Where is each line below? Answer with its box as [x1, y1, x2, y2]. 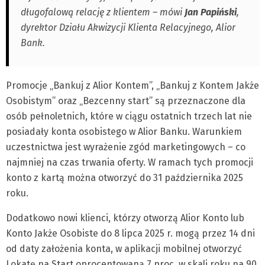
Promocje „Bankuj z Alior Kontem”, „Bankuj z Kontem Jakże [6, 79, 259, 91]
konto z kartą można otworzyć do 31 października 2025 [6, 172, 243, 183]
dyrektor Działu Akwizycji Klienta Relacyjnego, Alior [21, 21, 235, 33]
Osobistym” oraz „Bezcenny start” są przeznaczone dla [6, 95, 245, 106]
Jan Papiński [185, 6, 237, 18]
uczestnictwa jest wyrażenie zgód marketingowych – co [6, 141, 245, 153]
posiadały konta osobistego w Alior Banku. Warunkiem [6, 125, 242, 137]
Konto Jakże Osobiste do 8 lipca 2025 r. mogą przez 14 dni [6, 227, 255, 239]
